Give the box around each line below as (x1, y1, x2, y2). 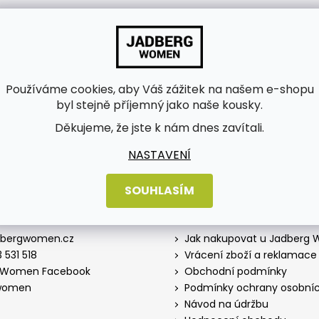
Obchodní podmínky (184, 264, 287, 279)
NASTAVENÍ (128, 147, 191, 163)
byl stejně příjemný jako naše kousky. (56, 97, 263, 113)
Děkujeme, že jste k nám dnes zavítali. (55, 120, 264, 136)
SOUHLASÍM (125, 182, 194, 199)
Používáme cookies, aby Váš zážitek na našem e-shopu (5, 81, 314, 98)
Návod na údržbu (184, 297, 268, 312)
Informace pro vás (174, 199, 310, 219)
